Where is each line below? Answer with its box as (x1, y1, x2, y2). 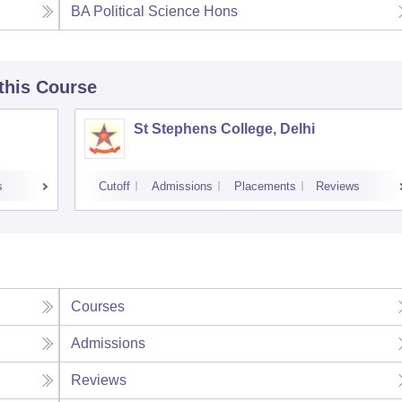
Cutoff (99, 179, 130, 194)
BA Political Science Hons (71, 4, 239, 20)
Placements (234, 179, 296, 194)
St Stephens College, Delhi (134, 121, 315, 137)
